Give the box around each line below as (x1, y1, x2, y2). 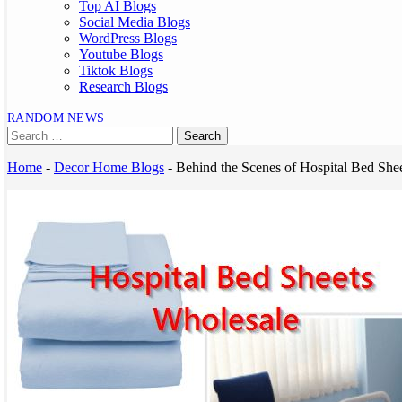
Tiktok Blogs (79, 63, 153, 78)
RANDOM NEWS (7, 111, 105, 125)
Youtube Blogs (79, 47, 163, 62)
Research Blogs (79, 79, 168, 94)
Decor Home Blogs (54, 160, 164, 175)
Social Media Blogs (79, 14, 190, 30)
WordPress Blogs (79, 31, 177, 46)
